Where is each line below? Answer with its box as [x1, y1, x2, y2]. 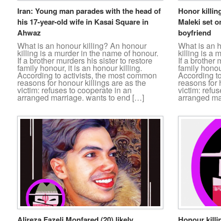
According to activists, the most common [17, 70, 157, 81]
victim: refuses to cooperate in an [17, 84, 132, 96]
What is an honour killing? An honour [17, 40, 147, 52]
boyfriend [178, 27, 211, 38]
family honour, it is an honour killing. [17, 62, 142, 74]
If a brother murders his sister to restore [17, 55, 152, 67]
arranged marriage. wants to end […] [17, 92, 144, 104]
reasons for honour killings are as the [17, 77, 146, 89]
